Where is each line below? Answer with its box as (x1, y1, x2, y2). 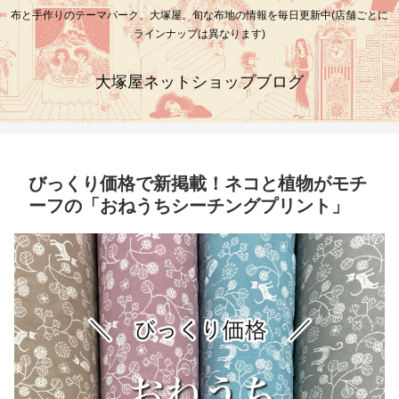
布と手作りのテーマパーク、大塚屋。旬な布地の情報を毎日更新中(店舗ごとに (11, 9, 388, 22)
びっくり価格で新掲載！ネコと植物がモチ (28, 174, 367, 194)
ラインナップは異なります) (134, 28, 265, 41)
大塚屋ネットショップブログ (95, 73, 304, 92)
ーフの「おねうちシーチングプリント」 (28, 196, 349, 216)
